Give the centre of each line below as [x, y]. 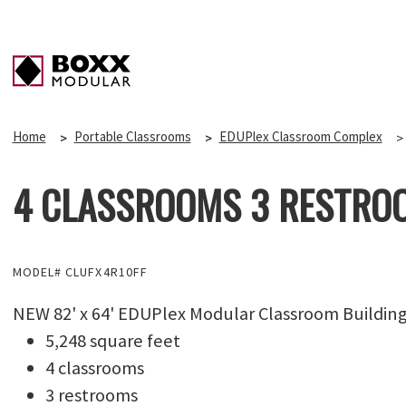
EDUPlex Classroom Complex [300, 137]
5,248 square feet [112, 341]
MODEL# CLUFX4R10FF [80, 272]
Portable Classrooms [132, 137]
